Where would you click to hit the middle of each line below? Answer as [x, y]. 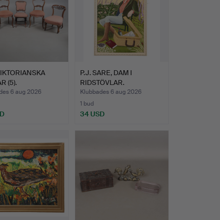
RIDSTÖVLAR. [102, 83]
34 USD [92, 114]
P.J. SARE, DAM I [106, 73]
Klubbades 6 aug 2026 [110, 92]
